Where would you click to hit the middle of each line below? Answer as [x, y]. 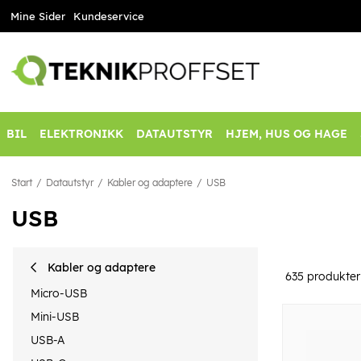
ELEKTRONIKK [81, 134]
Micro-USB [59, 293]
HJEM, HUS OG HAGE [286, 134]
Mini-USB [55, 316]
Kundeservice [108, 16]
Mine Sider [37, 16]
